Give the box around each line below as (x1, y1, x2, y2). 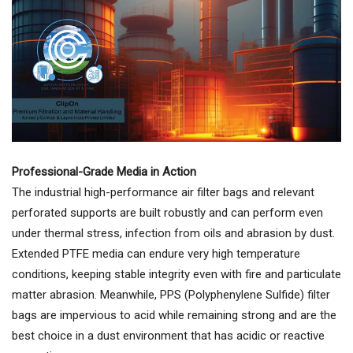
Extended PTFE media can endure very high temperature (12, 246, 300, 261)
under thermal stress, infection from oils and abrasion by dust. (12, 225, 335, 240)
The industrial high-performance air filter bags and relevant (12, 184, 314, 199)
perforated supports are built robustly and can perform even (12, 205, 323, 220)
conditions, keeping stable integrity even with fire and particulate (12, 266, 341, 281)
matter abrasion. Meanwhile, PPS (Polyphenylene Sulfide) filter (12, 287, 330, 302)
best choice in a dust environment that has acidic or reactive (12, 328, 325, 343)
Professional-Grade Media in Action (12, 164, 196, 179)
